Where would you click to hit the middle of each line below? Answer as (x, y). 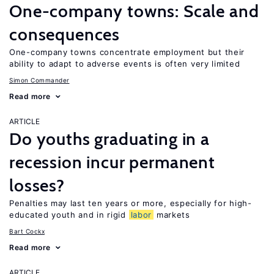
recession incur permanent (112, 162)
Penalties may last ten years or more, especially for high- (131, 203)
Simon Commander (39, 80)
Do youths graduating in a (109, 139)
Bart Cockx (27, 231)
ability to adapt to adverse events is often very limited (125, 64)
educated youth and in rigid (69, 215)
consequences (65, 34)
